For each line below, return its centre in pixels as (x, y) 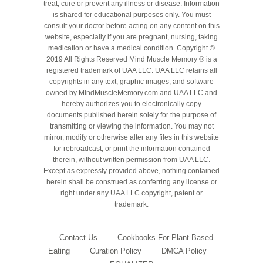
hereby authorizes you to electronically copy (131, 104)
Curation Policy (115, 251)
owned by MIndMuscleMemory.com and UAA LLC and (131, 92)
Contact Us (78, 237)
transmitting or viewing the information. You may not (131, 126)
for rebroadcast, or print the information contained (131, 148)
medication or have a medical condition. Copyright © (131, 48)
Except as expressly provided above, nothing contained (131, 171)
